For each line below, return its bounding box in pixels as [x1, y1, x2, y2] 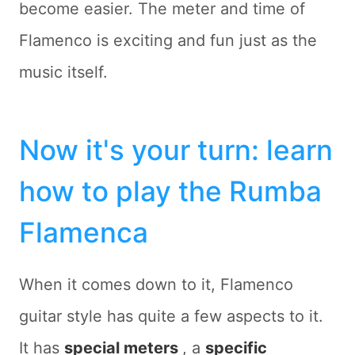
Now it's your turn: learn [19, 133, 333, 167]
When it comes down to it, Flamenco [19, 275, 293, 295]
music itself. [19, 62, 108, 82]
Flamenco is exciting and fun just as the [19, 30, 317, 50]
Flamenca [19, 216, 148, 250]
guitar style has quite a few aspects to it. [19, 307, 323, 326]
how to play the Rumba [19, 174, 322, 208]
